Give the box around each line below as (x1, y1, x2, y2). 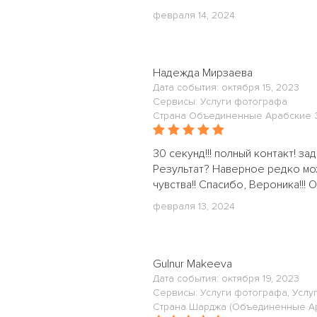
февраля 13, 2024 (153, 200, 235, 212)
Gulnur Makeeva (153, 257, 232, 271)
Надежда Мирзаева (153, 66, 253, 80)
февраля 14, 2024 (153, 9, 235, 21)
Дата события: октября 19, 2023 (153, 272, 299, 284)
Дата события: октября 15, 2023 (153, 81, 299, 93)
